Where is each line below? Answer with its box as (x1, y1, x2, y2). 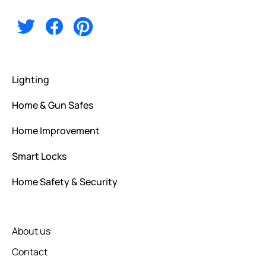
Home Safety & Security (12, 175, 118, 189)
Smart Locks (12, 150, 66, 163)
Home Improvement (12, 124, 100, 138)
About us (12, 224, 50, 238)
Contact (12, 245, 47, 259)
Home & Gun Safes (12, 99, 93, 112)
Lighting (12, 73, 49, 87)
